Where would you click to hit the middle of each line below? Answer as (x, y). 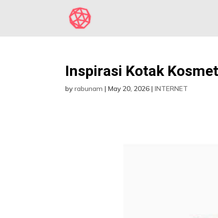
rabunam (89, 89)
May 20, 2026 (129, 89)
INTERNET (172, 89)
